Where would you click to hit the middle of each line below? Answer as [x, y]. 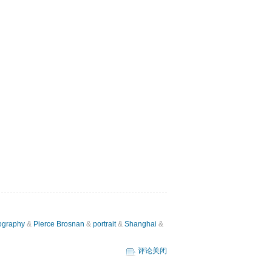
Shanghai [141, 224]
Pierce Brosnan [59, 224]
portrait [104, 224]
